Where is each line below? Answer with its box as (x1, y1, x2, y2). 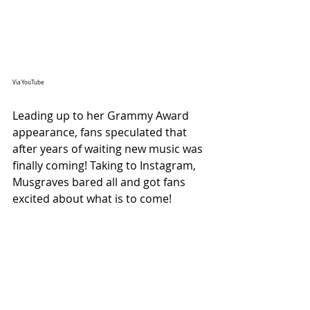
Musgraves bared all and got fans (12, 174, 188, 190)
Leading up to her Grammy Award (12, 108, 192, 124)
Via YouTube (12, 79, 44, 86)
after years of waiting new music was (12, 141, 206, 157)
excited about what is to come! (12, 191, 172, 207)
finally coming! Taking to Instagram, (12, 158, 199, 174)
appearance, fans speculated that (12, 125, 190, 140)
